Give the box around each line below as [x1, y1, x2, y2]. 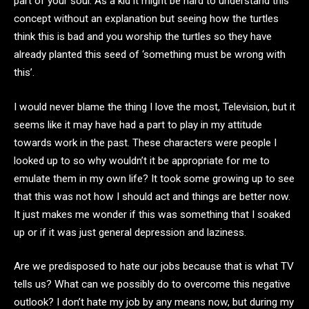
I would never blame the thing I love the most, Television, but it [14, 100, 295, 113]
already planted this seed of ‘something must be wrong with [14, 48, 286, 61]
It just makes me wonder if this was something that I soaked [14, 208, 290, 221]
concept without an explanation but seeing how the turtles [14, 12, 279, 25]
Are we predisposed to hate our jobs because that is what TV [14, 260, 294, 273]
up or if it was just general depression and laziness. [14, 226, 246, 239]
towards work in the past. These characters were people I [14, 136, 277, 149]
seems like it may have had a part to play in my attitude [14, 118, 262, 131]
